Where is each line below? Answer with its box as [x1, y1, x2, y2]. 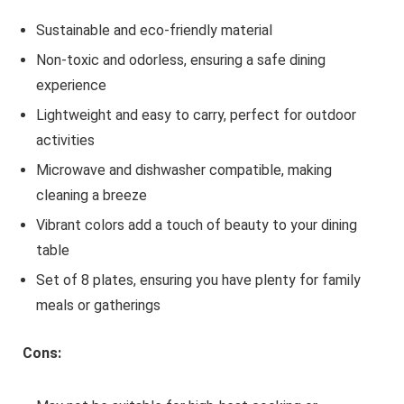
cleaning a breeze [35, 186, 147, 204]
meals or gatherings [35, 296, 161, 314]
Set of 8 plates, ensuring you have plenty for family [35, 271, 361, 289]
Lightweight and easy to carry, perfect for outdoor [35, 106, 356, 124]
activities [35, 131, 95, 149]
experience [35, 76, 106, 94]
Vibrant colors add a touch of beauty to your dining [35, 216, 357, 234]
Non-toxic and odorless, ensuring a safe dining [35, 50, 326, 69]
